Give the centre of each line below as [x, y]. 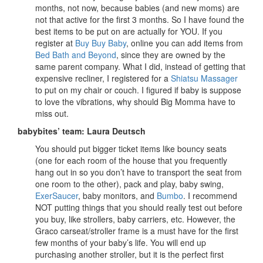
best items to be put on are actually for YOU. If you [129, 31]
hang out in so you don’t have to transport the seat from [139, 172]
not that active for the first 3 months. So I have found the [140, 20]
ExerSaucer [57, 196]
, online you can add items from [185, 43]
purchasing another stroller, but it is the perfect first [129, 254]
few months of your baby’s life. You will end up [121, 243]
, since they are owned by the [171, 55]
